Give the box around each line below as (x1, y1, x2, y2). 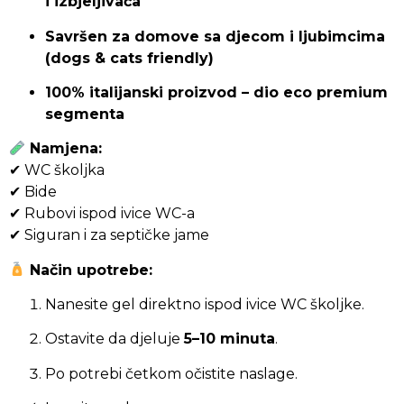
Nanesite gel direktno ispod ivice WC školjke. (45, 296, 364, 314)
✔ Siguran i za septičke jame (9, 226, 209, 244)
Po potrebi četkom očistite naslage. (45, 364, 298, 382)
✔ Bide (9, 183, 57, 201)
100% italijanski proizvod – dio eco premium (45, 83, 388, 101)
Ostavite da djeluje (45, 330, 184, 348)
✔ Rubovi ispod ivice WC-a (9, 205, 195, 223)
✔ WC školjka (9, 161, 105, 179)
